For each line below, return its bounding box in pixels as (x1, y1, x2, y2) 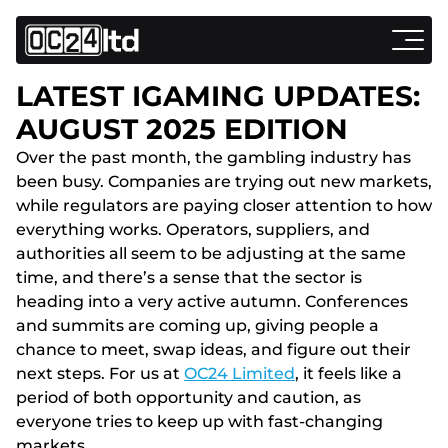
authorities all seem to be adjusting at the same (16, 244, 406, 263)
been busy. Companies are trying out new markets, (16, 172, 432, 191)
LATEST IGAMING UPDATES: (16, 79, 420, 113)
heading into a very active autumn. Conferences (16, 292, 408, 311)
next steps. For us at (16, 364, 184, 383)
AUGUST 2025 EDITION (16, 112, 348, 146)
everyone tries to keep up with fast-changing (16, 412, 383, 431)
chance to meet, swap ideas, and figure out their (16, 340, 411, 359)
